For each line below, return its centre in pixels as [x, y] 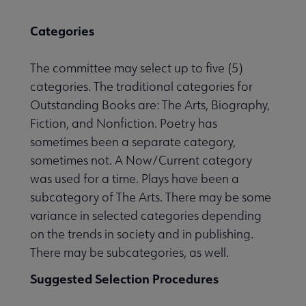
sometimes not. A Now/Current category [141, 160]
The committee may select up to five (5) [136, 68]
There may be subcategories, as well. [129, 252]
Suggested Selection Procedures [124, 278]
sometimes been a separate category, [133, 141]
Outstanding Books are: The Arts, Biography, [150, 105]
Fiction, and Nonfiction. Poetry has [124, 123]
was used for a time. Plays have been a [135, 178]
